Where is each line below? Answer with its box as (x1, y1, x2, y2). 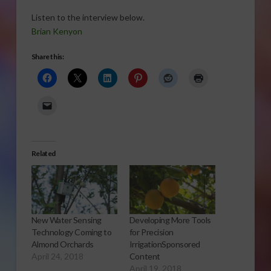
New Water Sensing (31, 215, 102, 226)
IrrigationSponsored (129, 239, 200, 250)
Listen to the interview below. (31, 11, 145, 22)
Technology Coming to (31, 227, 112, 238)
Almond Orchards (31, 239, 94, 250)
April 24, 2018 (31, 251, 83, 262)
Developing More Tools (129, 215, 211, 226)
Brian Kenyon (31, 25, 82, 36)
